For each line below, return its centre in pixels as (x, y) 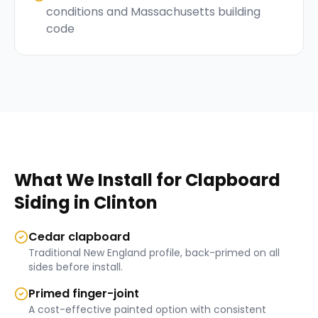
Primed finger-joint (84, 294)
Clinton (126, 203)
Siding (42, 203)
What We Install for (100, 180)
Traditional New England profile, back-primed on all (154, 253)
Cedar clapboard (79, 237)
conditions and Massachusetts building (153, 12)
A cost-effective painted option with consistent (147, 309)
